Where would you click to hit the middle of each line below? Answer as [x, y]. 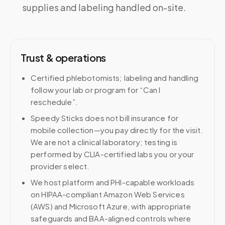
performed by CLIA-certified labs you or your [113, 154]
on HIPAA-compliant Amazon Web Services [108, 194]
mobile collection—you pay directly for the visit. [117, 130]
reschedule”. [54, 102]
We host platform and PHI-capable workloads [113, 182]
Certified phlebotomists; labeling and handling [115, 78]
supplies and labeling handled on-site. [104, 7]
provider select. [60, 166]
